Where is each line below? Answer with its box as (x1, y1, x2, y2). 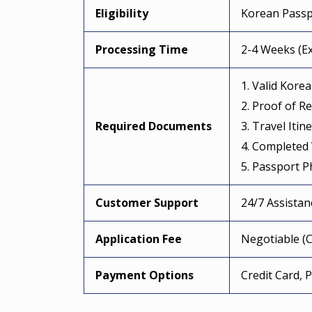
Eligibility (95, 5, 148, 21)
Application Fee (95, 231, 182, 247)
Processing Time (95, 41, 188, 57)
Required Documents (95, 118, 212, 134)
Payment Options (95, 267, 194, 283)
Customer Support (95, 194, 198, 210)
